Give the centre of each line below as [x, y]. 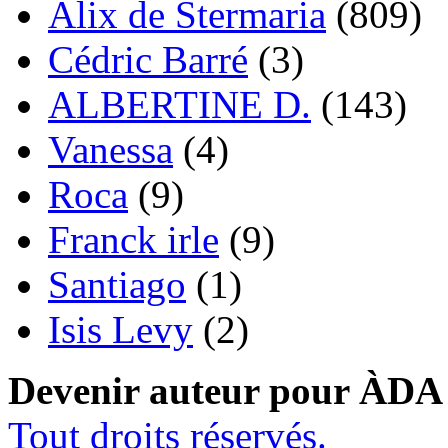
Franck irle [133, 240]
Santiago [117, 285]
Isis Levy [120, 330]
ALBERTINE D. [179, 105]
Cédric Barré [148, 60]
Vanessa [110, 150]
